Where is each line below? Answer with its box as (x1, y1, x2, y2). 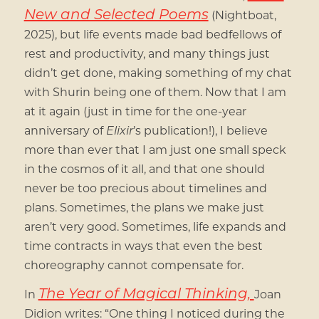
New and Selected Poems (23, 4, 209, 23)
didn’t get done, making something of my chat (23, 64, 292, 80)
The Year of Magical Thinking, (38, 283, 254, 303)
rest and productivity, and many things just (23, 45, 270, 61)
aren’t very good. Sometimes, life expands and (23, 218, 286, 234)
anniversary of (23, 122, 106, 137)
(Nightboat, (208, 6, 276, 22)
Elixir (105, 122, 133, 137)
